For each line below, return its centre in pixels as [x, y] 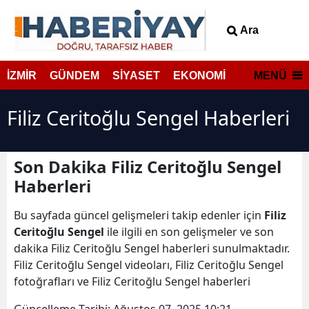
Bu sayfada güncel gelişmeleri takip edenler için [139, 215]
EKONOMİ [199, 76]
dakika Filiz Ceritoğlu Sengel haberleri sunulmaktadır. [152, 248]
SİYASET [136, 76]
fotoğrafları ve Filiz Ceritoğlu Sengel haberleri [133, 281]
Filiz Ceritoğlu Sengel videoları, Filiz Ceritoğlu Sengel [149, 265]
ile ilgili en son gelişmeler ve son [189, 232]
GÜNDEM [74, 76]
